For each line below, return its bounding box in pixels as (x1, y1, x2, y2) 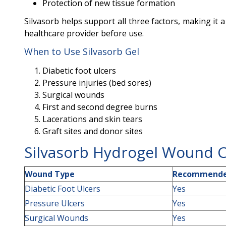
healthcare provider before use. (24, 28, 144, 39)
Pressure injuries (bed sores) (42, 77, 151, 88)
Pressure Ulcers (25, 198, 85, 209)
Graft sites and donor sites (42, 126, 143, 137)
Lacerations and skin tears (42, 114, 142, 125)
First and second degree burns (42, 101, 157, 112)
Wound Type (25, 168, 75, 180)
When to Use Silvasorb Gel (24, 45, 139, 58)
